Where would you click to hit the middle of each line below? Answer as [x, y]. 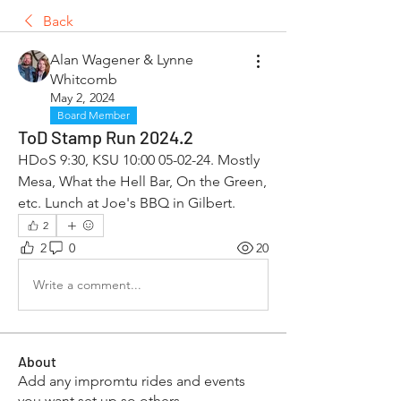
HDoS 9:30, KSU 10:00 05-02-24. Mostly [139, 160]
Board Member [94, 115]
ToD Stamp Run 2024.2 [106, 137]
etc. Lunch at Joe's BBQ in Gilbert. [128, 203]
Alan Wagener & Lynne [122, 60]
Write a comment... [87, 284]
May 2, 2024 [82, 98]
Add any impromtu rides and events [132, 381]
